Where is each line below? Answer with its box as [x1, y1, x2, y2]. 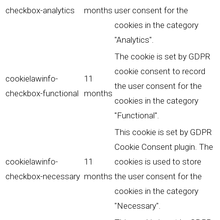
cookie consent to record [114, 66, 205, 77]
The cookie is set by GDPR [114, 52, 210, 62]
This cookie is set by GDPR [114, 127, 212, 137]
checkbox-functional [5, 88, 79, 99]
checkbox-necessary [5, 171, 80, 182]
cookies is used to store [114, 157, 201, 167]
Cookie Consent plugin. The [114, 142, 213, 152]
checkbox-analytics [5, 5, 75, 16]
